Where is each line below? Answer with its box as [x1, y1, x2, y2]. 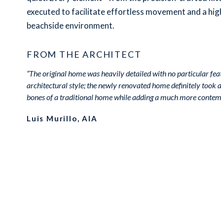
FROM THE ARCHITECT [27, 48, 142, 60]
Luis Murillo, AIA [27, 113, 98, 123]
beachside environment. [27, 20, 114, 31]
